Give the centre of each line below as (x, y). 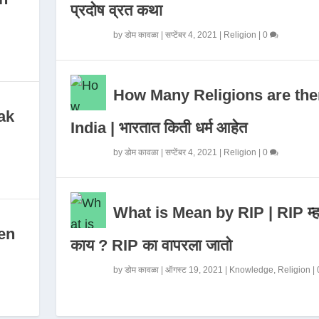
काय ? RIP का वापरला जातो (151, 245)
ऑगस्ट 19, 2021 (194, 270)
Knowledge (251, 270)
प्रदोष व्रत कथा (116, 10)
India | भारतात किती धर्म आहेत (158, 128)
